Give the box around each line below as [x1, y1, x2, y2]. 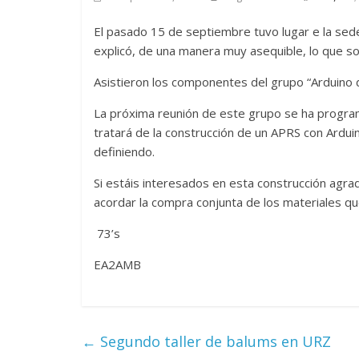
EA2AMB [94, 256, 141, 272]
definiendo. [94, 143, 155, 159]
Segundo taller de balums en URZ [96, 332, 331, 351]
